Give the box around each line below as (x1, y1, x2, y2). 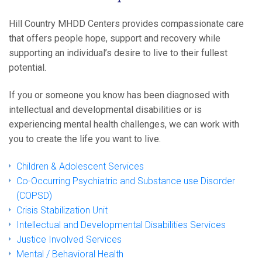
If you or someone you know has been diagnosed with (9, 89, 229, 101)
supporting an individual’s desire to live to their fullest (9, 47, 227, 58)
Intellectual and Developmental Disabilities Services (16, 219, 226, 230)
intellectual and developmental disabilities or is (9, 104, 202, 115)
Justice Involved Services (16, 233, 122, 245)
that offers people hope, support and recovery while (9, 32, 220, 44)
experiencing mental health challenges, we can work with (9, 118, 239, 130)
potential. (9, 61, 46, 73)
